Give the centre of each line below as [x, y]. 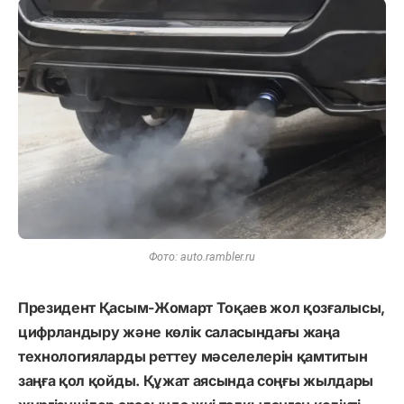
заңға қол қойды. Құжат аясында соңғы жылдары [196, 380]
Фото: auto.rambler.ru [202, 256]
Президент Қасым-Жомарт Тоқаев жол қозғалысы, [202, 307]
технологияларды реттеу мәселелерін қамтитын [193, 356]
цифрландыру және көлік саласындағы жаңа [179, 331]
